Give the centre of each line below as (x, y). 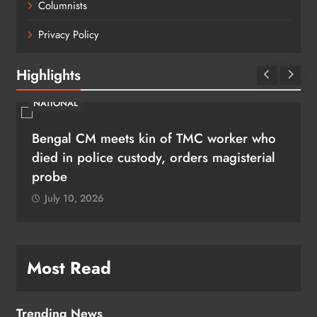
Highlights (48, 75)
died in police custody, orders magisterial (154, 157)
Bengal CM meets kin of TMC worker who (154, 138)
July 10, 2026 (74, 198)
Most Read (69, 267)
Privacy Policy (69, 34)
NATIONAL (56, 103)
